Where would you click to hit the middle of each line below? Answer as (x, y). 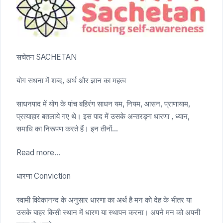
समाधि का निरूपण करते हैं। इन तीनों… (67, 129)
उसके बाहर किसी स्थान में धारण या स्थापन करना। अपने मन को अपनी (108, 212)
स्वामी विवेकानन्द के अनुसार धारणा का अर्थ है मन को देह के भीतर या (104, 200)
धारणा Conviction (44, 176)
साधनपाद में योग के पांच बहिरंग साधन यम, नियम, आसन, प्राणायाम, (103, 104)
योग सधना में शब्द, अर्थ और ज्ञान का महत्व (71, 81)
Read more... (38, 152)
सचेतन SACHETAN (47, 57)
